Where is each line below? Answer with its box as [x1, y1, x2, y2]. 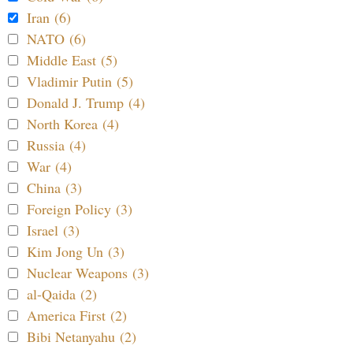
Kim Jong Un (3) [27, 241, 124, 261]
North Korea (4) [27, 113, 119, 133]
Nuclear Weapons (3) [27, 262, 149, 282]
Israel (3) [27, 220, 80, 240]
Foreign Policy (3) [27, 199, 132, 218]
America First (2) [27, 305, 127, 325]
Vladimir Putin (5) [27, 71, 133, 91]
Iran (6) [27, 7, 71, 27]
